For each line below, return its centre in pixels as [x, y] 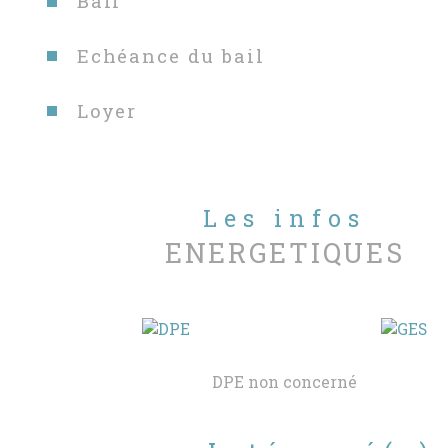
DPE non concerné [285, 382]
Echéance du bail [170, 55]
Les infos [295, 217]
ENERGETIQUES [285, 252]
